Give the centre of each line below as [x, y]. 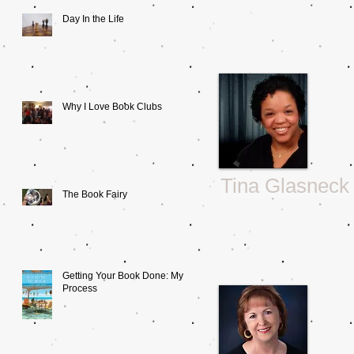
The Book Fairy [95, 194]
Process [80, 288]
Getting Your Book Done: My [123, 275]
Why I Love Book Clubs [112, 106]
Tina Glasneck [285, 186]
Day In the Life [93, 19]
